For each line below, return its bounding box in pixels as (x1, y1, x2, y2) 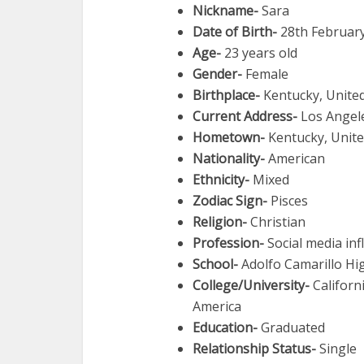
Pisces (267, 192, 308, 210)
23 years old (221, 44, 297, 62)
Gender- (193, 65, 242, 83)
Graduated (258, 318, 325, 336)
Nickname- (193, 2, 258, 19)
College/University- (193, 276, 310, 294)
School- (193, 255, 238, 273)
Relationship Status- (193, 340, 316, 357)
